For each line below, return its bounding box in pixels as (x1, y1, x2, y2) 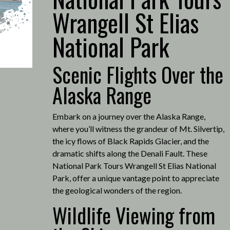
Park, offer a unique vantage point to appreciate (52, 172, 219, 183)
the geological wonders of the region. (52, 185, 182, 195)
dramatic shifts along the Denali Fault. (52, 148, 184, 158)
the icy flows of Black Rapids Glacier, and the (52, 136, 209, 146)
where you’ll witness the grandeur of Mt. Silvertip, (52, 123, 224, 133)
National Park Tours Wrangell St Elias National (52, 160, 216, 170)
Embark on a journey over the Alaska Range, (52, 111, 205, 121)
